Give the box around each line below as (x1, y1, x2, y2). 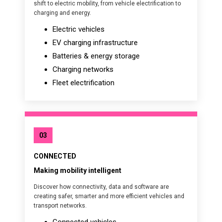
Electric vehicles (53, 25, 105, 34)
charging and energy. (34, 9, 91, 16)
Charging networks (53, 65, 113, 74)
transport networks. (34, 202, 87, 209)
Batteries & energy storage (53, 52, 140, 60)
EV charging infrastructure (53, 38, 138, 47)
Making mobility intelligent (34, 166, 121, 174)
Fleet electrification (53, 78, 114, 87)
